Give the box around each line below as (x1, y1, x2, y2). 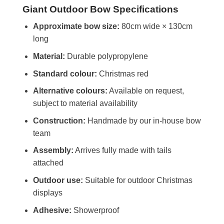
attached (32, 158, 63, 167)
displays (32, 188, 62, 197)
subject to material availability (32, 99, 137, 108)
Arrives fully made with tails (73, 146, 171, 155)
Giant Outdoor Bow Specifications (22, 3, 178, 14)
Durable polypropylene (64, 52, 148, 61)
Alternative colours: (32, 86, 107, 95)
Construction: (32, 116, 85, 125)
